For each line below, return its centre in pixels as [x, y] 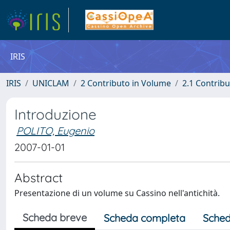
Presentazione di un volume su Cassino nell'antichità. [117, 193]
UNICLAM [51, 83]
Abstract [39, 178]
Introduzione [55, 114]
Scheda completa [145, 218]
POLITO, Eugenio [55, 131]
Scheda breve [55, 217]
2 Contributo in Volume [126, 83]
